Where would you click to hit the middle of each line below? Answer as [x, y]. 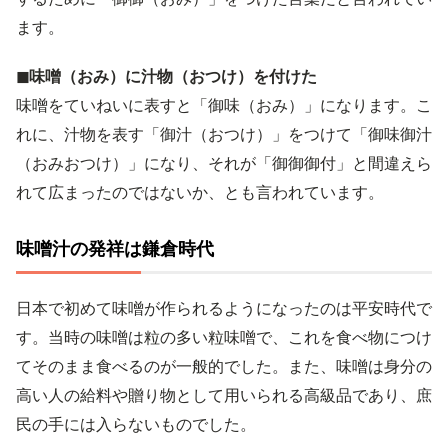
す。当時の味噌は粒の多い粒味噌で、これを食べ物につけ [224, 337]
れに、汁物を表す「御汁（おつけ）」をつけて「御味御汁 [224, 134]
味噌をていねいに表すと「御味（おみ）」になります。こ [224, 105]
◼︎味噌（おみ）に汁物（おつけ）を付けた [166, 76]
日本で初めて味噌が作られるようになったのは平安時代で [224, 308]
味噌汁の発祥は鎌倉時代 [115, 248]
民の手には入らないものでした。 [136, 424]
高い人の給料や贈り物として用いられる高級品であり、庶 [224, 395]
